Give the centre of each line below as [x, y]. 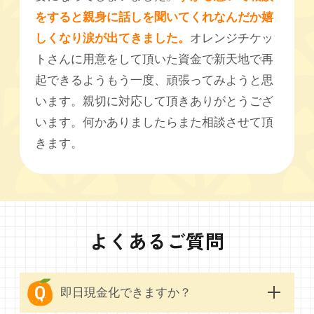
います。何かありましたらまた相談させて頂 [155, 123]
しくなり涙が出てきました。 [113, 39]
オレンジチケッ [232, 39]
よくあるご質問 [157, 240]
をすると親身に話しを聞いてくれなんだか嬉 [155, 18]
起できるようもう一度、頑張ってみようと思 [155, 81]
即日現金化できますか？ [126, 292]
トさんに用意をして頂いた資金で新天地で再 [155, 60]
